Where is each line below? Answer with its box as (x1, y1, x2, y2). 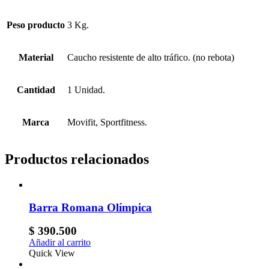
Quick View (29, 248, 75, 259)
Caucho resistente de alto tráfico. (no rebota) (67, 52, 234, 62)
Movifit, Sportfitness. (67, 116, 147, 127)
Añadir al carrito (29, 237, 91, 248)
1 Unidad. (67, 84, 105, 95)
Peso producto (7, 19, 65, 30)
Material (18, 52, 53, 62)
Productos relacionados (5, 151, 149, 167)
